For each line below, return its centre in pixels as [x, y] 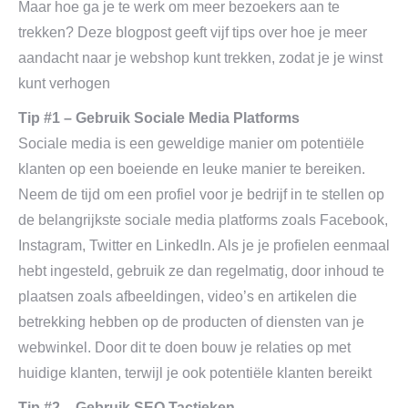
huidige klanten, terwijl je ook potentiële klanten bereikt [195, 373]
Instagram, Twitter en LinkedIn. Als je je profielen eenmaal [204, 245]
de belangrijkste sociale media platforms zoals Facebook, [203, 220]
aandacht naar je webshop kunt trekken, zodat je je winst [200, 58]
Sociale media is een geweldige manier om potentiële [191, 143]
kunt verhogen [64, 83]
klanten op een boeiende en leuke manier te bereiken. [192, 169]
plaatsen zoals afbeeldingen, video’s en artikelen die [188, 296]
